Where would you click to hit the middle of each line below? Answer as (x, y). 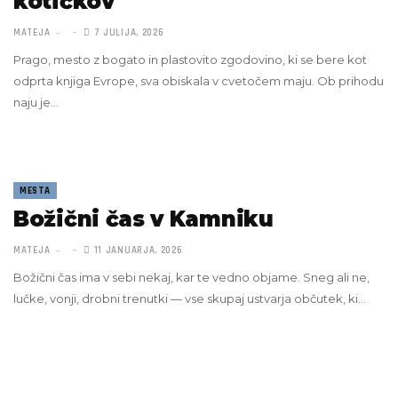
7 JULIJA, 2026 (127, 33)
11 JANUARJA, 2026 (136, 251)
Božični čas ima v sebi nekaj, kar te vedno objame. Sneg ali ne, (191, 277)
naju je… (36, 102)
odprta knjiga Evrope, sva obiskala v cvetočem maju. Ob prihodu (199, 81)
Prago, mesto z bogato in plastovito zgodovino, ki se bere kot (190, 60)
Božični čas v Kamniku (143, 219)
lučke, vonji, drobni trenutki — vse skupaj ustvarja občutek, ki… (190, 298)
